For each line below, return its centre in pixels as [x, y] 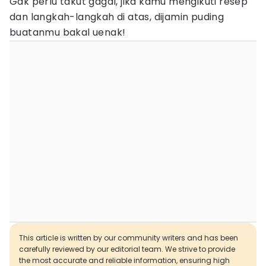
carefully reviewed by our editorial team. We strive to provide [127, 249]
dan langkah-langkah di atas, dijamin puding [117, 17]
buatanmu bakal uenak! [68, 32]
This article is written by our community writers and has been [129, 238]
